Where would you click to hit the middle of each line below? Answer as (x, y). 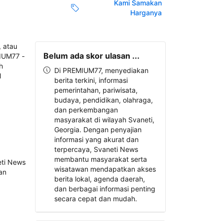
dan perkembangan (86, 110)
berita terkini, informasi (91, 80)
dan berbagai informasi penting (105, 189)
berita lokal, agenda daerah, (99, 179)
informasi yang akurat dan (96, 139)
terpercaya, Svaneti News (96, 149)
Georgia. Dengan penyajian (98, 129)
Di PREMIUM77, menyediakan (101, 70)
